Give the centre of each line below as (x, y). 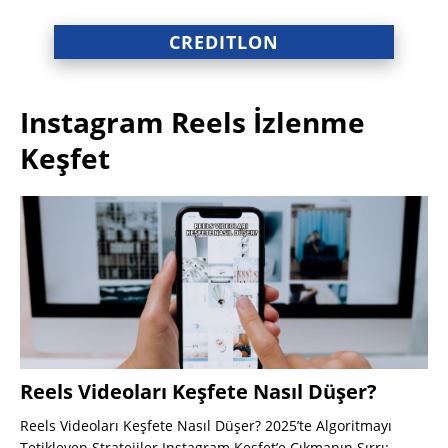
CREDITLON (224, 42)
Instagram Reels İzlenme (192, 122)
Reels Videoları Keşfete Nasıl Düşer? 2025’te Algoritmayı (206, 426)
